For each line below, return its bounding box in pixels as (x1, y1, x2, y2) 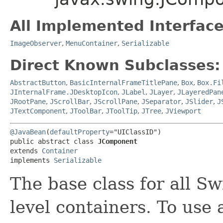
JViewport (165, 107, 201, 115)
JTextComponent (10, 107, 66, 115)
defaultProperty (50, 127, 110, 136)
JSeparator (141, 97, 181, 106)
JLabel (121, 88, 145, 96)
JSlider (185, 97, 213, 106)
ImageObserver (10, 39, 62, 47)
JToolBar (70, 107, 102, 115)
